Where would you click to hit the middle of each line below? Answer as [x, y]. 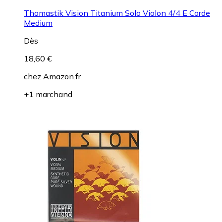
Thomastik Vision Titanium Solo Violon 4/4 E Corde [117, 13]
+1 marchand [48, 94]
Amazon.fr [62, 76]
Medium [38, 23]
